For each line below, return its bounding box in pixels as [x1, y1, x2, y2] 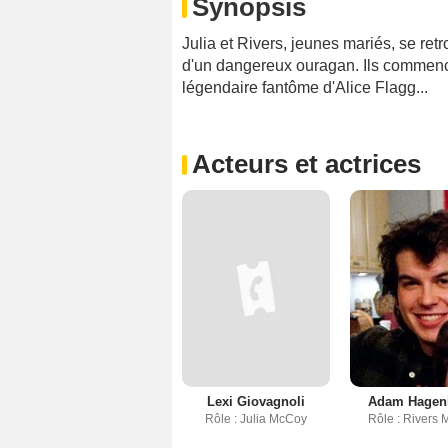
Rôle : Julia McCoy [204, 411, 307, 426]
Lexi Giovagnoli [206, 393, 305, 409]
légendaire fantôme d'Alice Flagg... [182, 79, 428, 97]
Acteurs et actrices [192, 149, 421, 180]
